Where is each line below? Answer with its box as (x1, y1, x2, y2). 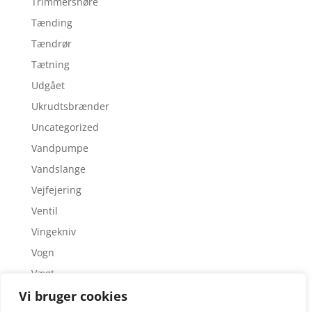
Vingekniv (31, 225, 76, 239)
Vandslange (31, 162, 86, 176)
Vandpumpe (31, 141, 88, 155)
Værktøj (31, 288, 66, 302)
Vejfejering (31, 183, 81, 197)
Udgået (31, 79, 65, 93)
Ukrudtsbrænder (31, 100, 109, 114)
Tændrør (31, 37, 72, 51)
